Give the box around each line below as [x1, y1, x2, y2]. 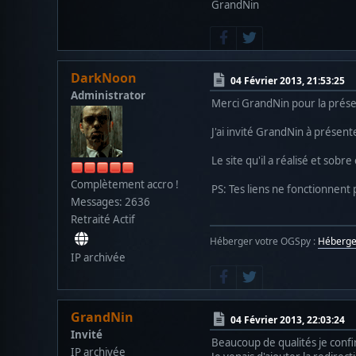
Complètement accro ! [71, 176, 179, 192]
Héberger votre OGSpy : [210, 234, 318, 248]
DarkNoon [71, 68, 137, 87]
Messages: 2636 [71, 194, 150, 209]
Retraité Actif [71, 211, 135, 226]
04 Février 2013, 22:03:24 [230, 312, 345, 327]
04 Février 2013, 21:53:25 [230, 73, 345, 87]
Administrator [71, 87, 145, 103]
